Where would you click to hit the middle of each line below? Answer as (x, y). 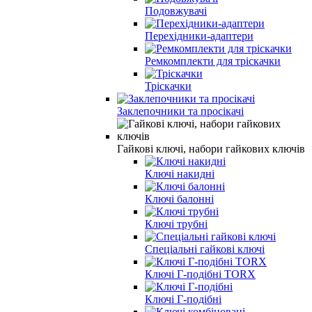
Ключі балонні (179, 198)
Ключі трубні (176, 224)
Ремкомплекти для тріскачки (213, 61)
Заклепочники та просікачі (180, 111)
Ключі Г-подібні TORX (200, 274)
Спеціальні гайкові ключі (205, 249)
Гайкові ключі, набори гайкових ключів (211, 148)
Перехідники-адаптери (199, 36)
